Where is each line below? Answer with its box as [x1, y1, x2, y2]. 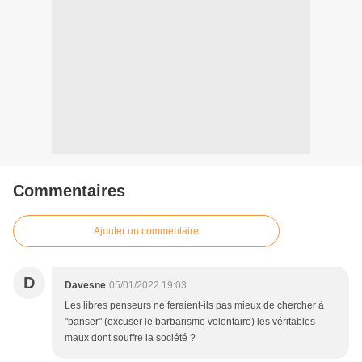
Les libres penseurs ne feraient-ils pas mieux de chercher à [65, 300, 324, 312]
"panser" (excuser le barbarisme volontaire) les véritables [65, 316, 315, 328]
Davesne [65, 280, 106, 292]
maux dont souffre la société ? [65, 332, 196, 344]
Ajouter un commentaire [94, 225, 199, 238]
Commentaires [13, 182, 125, 200]
